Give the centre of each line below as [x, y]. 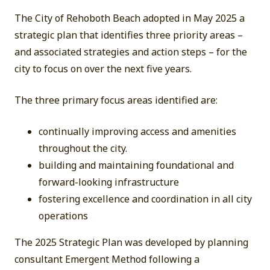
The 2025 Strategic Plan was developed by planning [131, 242]
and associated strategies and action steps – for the [131, 52]
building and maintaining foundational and [136, 165]
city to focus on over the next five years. [103, 69]
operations [63, 216]
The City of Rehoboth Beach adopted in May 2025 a [130, 18]
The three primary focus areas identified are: [116, 100]
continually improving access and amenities [137, 131]
